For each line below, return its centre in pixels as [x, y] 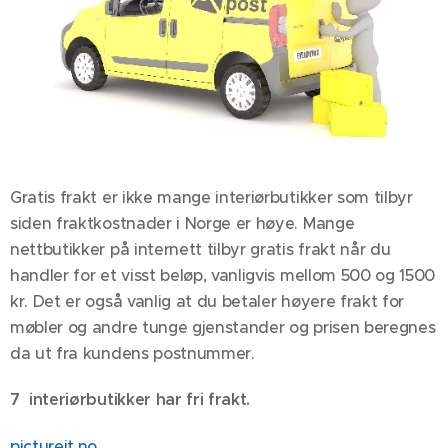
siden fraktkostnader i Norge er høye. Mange [182, 223]
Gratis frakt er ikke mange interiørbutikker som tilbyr [211, 197]
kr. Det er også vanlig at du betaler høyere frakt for [207, 301]
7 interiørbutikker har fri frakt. [130, 400]
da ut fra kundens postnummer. [137, 353]
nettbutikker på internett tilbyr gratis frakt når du [200, 249]
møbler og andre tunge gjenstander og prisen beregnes [223, 327]
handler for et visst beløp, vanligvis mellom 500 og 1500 [223, 275]
